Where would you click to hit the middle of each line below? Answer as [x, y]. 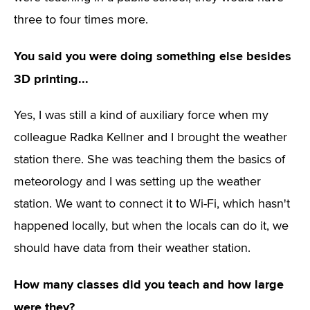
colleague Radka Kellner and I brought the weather [151, 138]
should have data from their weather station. [132, 248]
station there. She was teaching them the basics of [149, 160]
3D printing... [51, 79]
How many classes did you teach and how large [149, 284]
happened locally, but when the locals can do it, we [151, 226]
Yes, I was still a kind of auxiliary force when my [141, 116]
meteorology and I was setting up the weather [137, 182]
